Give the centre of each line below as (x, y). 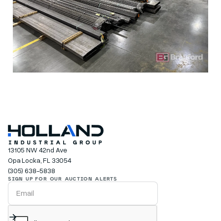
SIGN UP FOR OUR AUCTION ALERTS (63, 178)
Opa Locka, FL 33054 (40, 160)
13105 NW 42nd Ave (38, 149)
